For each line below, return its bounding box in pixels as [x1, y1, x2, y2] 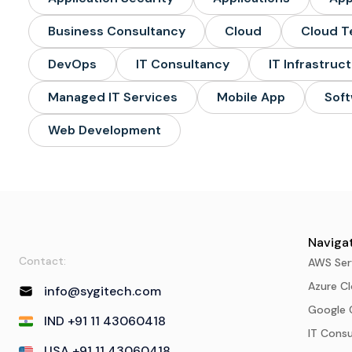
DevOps [48, 56, 97, 72]
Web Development [48, 122, 161, 138]
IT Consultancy [136, 56, 229, 72]
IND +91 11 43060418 [43, 313, 166, 329]
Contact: [19, 254, 66, 268]
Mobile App [217, 89, 285, 105]
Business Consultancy [48, 23, 185, 39]
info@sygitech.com [43, 283, 161, 299]
